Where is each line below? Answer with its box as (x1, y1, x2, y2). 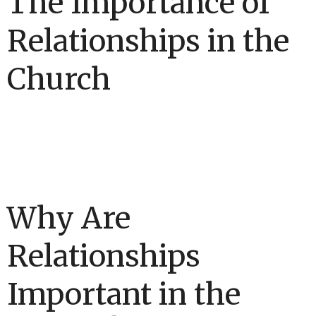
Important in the (7, 276, 241, 313)
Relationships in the (7, 23, 289, 60)
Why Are (7, 200, 130, 237)
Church (7, 61, 111, 98)
